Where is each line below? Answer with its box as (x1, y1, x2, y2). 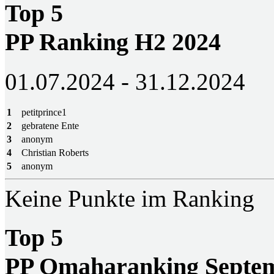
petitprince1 (21, 106, 67, 117)
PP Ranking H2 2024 (5, 28, 221, 56)
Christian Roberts (21, 147, 89, 158)
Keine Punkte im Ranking (5, 185, 254, 212)
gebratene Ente (21, 120, 79, 131)
